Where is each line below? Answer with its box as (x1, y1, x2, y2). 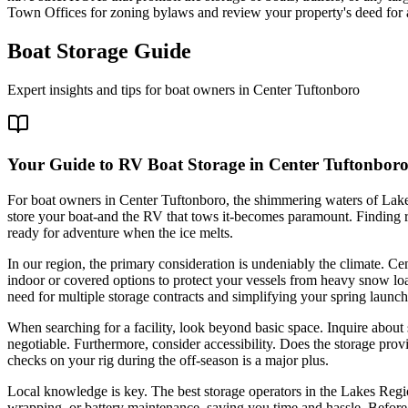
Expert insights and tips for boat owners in (7, 81, 253, 97)
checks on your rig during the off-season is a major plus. (7, 352, 329, 368)
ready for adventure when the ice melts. (7, 225, 233, 240)
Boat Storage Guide (7, 38, 191, 63)
